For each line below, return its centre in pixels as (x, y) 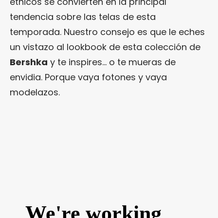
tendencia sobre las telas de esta (83, 17)
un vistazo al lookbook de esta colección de (105, 47)
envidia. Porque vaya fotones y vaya (88, 77)
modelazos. (35, 92)
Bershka (29, 62)
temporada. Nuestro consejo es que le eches (107, 32)
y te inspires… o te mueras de (112, 62)
